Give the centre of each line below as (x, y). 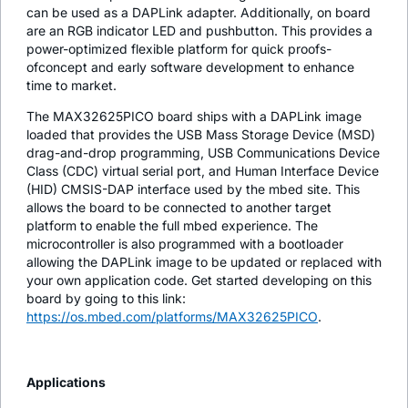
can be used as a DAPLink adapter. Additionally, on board (199, 13)
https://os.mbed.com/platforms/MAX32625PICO (172, 317)
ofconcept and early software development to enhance (190, 67)
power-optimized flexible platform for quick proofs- (179, 49)
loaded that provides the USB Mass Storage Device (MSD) (201, 135)
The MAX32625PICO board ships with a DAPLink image (194, 117)
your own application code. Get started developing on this (199, 280)
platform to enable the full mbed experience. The (172, 226)
